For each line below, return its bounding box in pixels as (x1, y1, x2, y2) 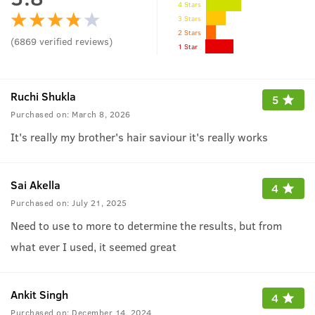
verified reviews (39, 34, 109, 48)
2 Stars (178, 27, 201, 37)
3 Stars (178, 13, 201, 23)
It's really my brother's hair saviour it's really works (11, 129, 268, 144)
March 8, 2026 (72, 108, 131, 120)
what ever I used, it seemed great (11, 239, 176, 254)
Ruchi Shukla (11, 89, 76, 103)
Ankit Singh (11, 287, 68, 302)
